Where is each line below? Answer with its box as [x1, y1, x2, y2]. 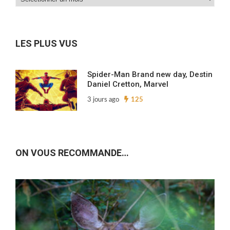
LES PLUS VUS [15, 38, 78, 49]
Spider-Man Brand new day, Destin [87, 70, 213, 80]
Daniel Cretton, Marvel [87, 80, 168, 89]
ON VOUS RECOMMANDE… [15, 147, 129, 159]
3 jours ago [87, 97, 119, 104]
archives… [15, 23, 51, 31]
